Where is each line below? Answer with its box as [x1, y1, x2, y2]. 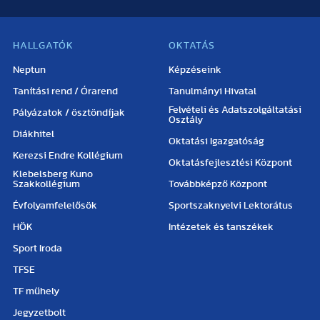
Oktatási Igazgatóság [169, 136, 265, 146]
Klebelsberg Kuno [13, 169, 94, 179]
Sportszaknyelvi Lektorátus [169, 201, 294, 211]
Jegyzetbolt [13, 308, 66, 318]
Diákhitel [13, 129, 55, 139]
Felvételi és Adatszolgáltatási [169, 105, 302, 115]
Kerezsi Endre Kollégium [13, 151, 124, 161]
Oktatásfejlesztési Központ [169, 158, 293, 168]
